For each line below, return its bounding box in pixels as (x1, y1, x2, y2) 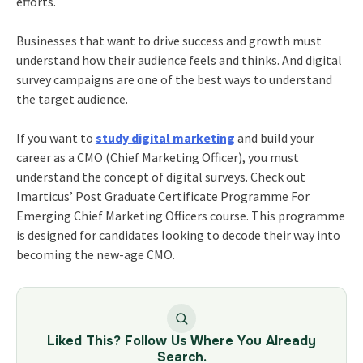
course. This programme (207, 207, 345, 224)
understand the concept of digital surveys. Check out (15, 169, 305, 186)
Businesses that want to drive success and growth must (15, 32, 322, 49)
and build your (234, 130, 314, 147)
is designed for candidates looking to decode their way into (15, 227, 340, 244)
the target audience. (15, 91, 128, 108)
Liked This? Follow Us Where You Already (47, 332, 316, 350)
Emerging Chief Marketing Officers (15, 207, 207, 224)
